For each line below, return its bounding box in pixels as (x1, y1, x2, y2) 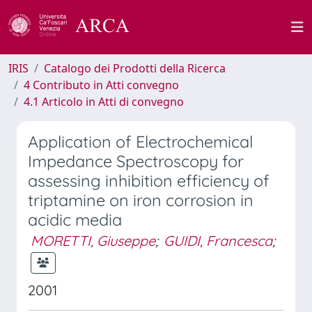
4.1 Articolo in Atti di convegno (24, 94, 184, 109)
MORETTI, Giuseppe (31, 232, 155, 249)
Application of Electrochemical (28, 132, 253, 152)
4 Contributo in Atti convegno (24, 77, 179, 93)
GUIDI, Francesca (164, 232, 272, 249)
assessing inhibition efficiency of (28, 171, 270, 191)
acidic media (28, 210, 122, 230)
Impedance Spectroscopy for (28, 151, 244, 171)
